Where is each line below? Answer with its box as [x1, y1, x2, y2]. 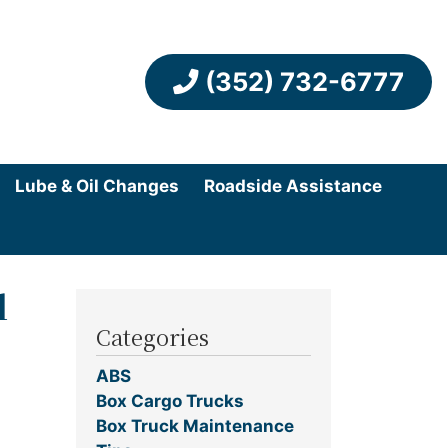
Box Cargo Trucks [96, 391, 244, 412]
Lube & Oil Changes [15, 175, 179, 196]
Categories [96, 321, 209, 353]
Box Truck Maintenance [96, 416, 294, 437]
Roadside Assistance [204, 175, 382, 196]
